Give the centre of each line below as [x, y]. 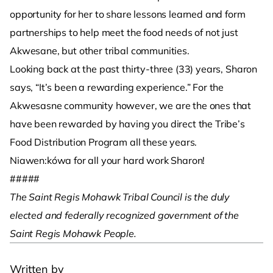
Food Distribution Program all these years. [104, 142]
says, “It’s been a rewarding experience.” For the [117, 87]
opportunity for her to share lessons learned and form [128, 14]
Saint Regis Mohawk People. [73, 234]
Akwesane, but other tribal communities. [100, 51]
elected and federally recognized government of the [124, 215]
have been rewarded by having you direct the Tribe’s [127, 124]
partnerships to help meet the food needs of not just [124, 33]
